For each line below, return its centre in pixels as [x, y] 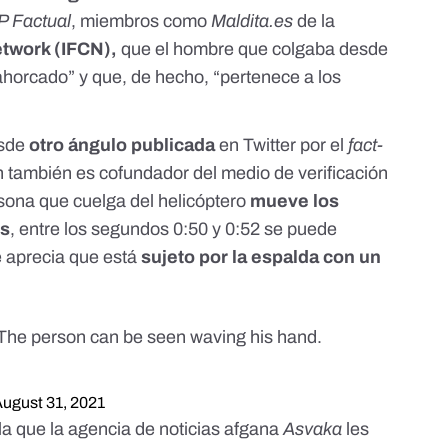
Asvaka [311, 429]
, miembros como [141, 21]
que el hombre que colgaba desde [255, 49]
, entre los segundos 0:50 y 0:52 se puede [174, 229]
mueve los [295, 201]
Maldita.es [252, 21]
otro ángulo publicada [120, 145]
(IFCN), [86, 49]
